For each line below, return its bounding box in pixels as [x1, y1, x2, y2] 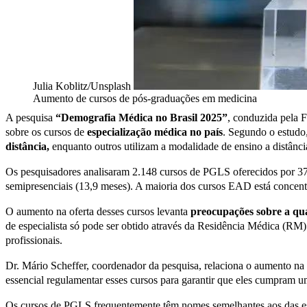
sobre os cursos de [5, 125, 87, 138]
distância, [5, 140, 52, 152]
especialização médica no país [87, 125, 223, 138]
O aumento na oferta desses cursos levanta [5, 205, 191, 217]
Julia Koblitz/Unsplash [33, 79, 134, 92]
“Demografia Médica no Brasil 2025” [56, 111, 228, 123]
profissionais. [5, 234, 62, 246]
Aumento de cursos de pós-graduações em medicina [33, 92, 257, 104]
